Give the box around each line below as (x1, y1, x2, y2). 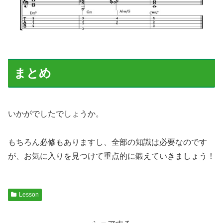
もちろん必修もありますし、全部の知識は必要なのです (8, 137, 207, 146)
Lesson (18, 191, 39, 198)
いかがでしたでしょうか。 (8, 110, 104, 118)
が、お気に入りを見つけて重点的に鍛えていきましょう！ (8, 151, 215, 160)
